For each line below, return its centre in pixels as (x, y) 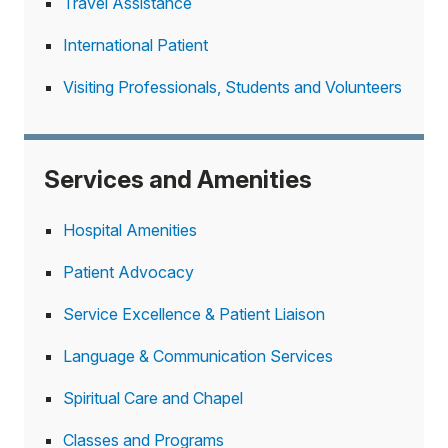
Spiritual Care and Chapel (153, 398)
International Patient (135, 45)
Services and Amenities (178, 179)
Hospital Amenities (130, 230)
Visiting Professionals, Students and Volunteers (232, 87)
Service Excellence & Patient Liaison (194, 314)
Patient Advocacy (128, 272)
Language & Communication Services (198, 356)
